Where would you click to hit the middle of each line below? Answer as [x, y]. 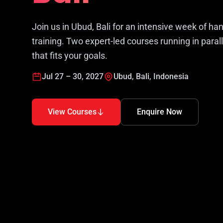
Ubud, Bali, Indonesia [151, 76]
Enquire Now [160, 111]
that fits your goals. [70, 55]
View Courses [72, 111]
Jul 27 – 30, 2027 [73, 76]
